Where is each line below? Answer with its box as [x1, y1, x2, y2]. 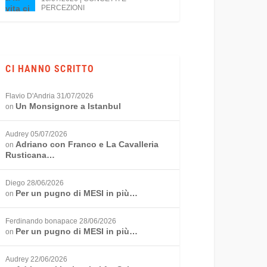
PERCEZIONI [41, 3, 85, 12]
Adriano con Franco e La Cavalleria [15, 139, 159, 150]
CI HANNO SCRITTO [5, 63, 95, 75]
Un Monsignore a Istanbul [15, 101, 122, 111]
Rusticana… [5, 150, 55, 160]
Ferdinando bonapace [5, 217, 78, 226]
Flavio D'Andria [5, 92, 55, 101]
